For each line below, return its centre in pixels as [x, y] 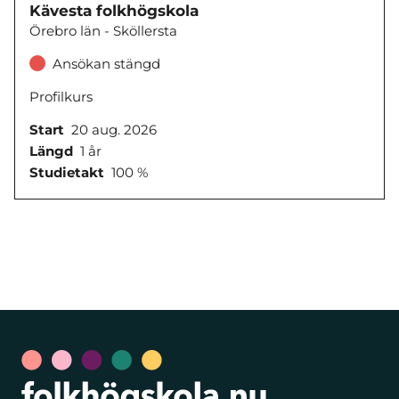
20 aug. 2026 [114, 129]
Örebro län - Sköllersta [103, 30]
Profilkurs [61, 96]
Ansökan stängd [106, 63]
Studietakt [67, 172]
